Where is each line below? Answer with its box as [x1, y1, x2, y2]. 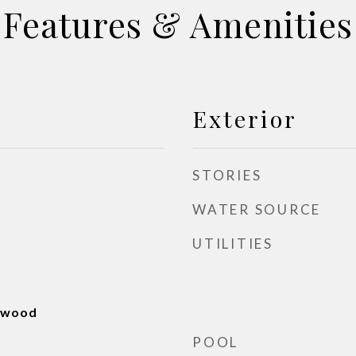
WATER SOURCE [192, 201, 321, 218]
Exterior [192, 103, 297, 133]
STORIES [192, 167, 262, 184]
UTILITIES [192, 235, 273, 252]
